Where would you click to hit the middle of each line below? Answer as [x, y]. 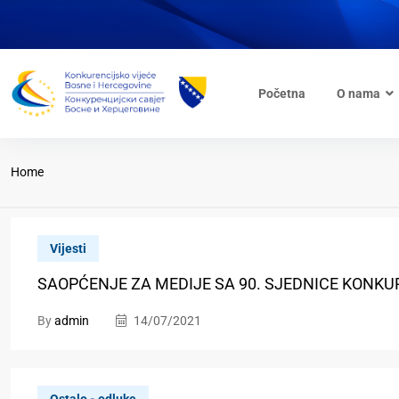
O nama [358, 94]
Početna [281, 94]
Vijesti [68, 248]
